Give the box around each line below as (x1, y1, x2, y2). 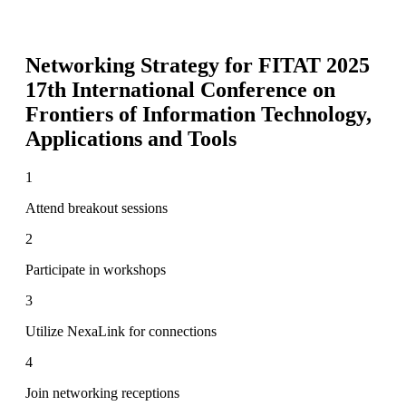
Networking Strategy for (25, 53, 258, 77)
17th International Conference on (25, 77, 335, 101)
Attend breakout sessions (25, 199, 168, 216)
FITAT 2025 (258, 53, 370, 77)
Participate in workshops (25, 261, 166, 277)
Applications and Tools (25, 126, 237, 150)
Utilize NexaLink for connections (25, 323, 217, 339)
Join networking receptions (25, 384, 179, 401)
